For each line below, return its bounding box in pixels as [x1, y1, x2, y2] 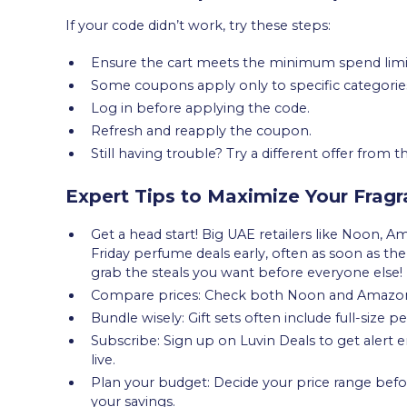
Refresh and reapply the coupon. [91, 122, 312, 139]
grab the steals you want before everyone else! [91, 263, 402, 281]
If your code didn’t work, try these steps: [65, 16, 331, 34]
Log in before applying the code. [91, 99, 310, 116]
